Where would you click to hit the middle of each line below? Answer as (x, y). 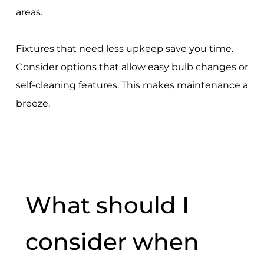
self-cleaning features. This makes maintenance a (132, 85)
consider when (112, 241)
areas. (29, 12)
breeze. (33, 104)
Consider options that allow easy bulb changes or (132, 67)
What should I (107, 205)
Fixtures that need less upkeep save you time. (124, 49)
